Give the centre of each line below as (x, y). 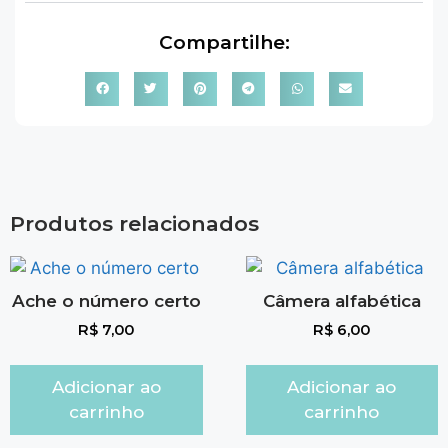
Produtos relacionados (134, 223)
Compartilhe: (224, 42)
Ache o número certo (106, 301)
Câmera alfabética (341, 301)
